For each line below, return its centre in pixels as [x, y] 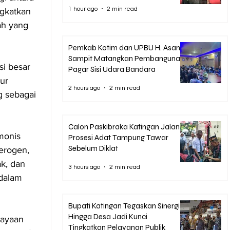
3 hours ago [84, 167]
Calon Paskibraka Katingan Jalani [125, 127]
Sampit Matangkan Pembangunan [126, 59]
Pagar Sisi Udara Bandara [112, 69]
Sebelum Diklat [93, 148]
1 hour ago [83, 9]
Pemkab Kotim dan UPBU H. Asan [124, 48]
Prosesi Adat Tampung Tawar [118, 138]
